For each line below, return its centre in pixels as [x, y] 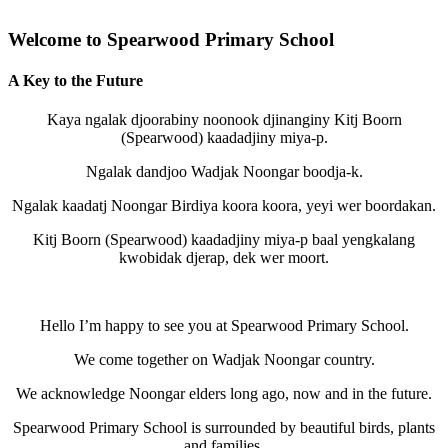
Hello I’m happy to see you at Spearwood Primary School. [224, 326]
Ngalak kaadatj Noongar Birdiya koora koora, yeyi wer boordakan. [224, 206]
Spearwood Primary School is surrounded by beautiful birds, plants [224, 428]
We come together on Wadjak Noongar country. [224, 360]
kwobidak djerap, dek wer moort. [224, 258]
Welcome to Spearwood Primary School [171, 39]
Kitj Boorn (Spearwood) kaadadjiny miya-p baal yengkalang [224, 240]
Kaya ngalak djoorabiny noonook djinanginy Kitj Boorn [224, 120]
